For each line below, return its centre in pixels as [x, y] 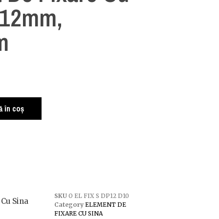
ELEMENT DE [105, 205]
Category [69, 205]
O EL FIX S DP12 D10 [99, 196]
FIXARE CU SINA [78, 213]
